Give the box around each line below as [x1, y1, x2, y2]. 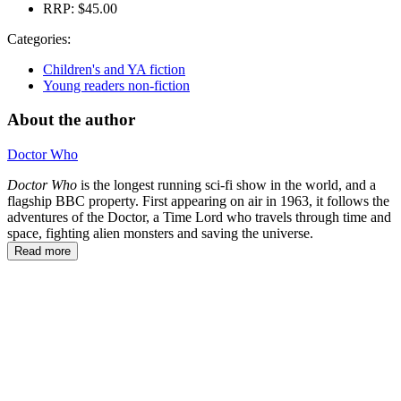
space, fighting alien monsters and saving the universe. [7, 226, 313, 242]
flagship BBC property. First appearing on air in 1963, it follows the [7, 193, 389, 209]
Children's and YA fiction [43, 61, 185, 77]
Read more [14, 244, 71, 259]
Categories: [7, 30, 71, 47]
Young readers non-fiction [43, 77, 190, 93]
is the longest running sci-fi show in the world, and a [77, 177, 376, 193]
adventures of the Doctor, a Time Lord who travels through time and [7, 209, 391, 226]
